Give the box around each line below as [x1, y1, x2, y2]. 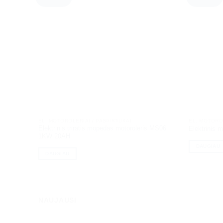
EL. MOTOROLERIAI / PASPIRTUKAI [38, 117, 132, 123]
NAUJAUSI [38, 196, 77, 204]
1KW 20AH [38, 132, 70, 140]
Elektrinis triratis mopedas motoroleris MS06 [38, 124, 166, 132]
